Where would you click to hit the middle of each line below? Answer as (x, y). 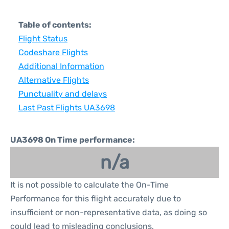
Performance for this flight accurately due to (96, 199)
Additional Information (61, 66)
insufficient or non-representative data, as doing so (109, 212)
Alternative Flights (54, 80)
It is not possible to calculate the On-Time (89, 185)
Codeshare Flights (53, 52)
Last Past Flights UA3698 (67, 108)
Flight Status (43, 39)
